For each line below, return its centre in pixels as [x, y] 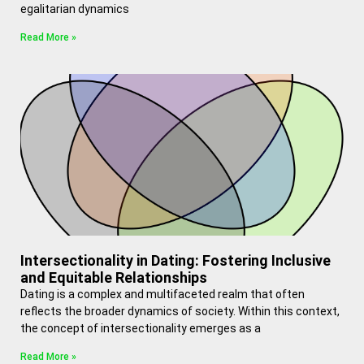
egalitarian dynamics [75, 9]
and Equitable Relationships [114, 277]
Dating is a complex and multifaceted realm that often [162, 294]
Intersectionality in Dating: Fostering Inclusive [175, 260]
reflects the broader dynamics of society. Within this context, [180, 311]
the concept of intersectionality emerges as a [141, 328]
